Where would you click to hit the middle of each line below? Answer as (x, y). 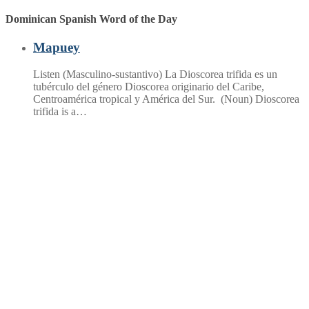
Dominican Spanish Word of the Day (91, 19)
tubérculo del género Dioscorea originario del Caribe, (149, 87)
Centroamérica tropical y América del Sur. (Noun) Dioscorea (166, 99)
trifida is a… (60, 112)
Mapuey (57, 48)
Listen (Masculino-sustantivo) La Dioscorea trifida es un (155, 74)
